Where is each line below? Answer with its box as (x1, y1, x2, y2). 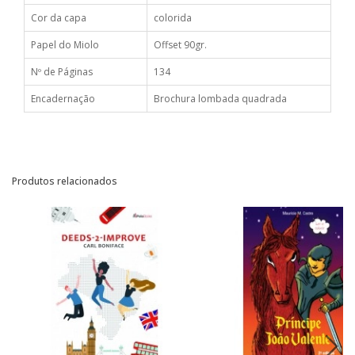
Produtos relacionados (12, 174, 117, 189)
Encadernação (31, 92, 95, 106)
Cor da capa (31, 11, 86, 25)
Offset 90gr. (154, 38, 207, 52)
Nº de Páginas (31, 65, 93, 79)
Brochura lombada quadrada (154, 92, 287, 106)
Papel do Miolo (31, 38, 99, 52)
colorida (154, 11, 192, 25)
